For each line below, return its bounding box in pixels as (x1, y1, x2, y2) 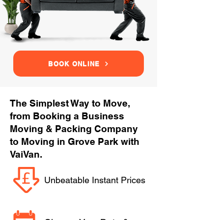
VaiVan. (10, 149, 42, 160)
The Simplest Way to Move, (10, 98, 130, 109)
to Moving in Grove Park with (10, 136, 139, 147)
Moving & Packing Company (10, 123, 138, 134)
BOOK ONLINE (48, 59, 100, 68)
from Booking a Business (10, 110, 124, 121)
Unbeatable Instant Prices (44, 175, 145, 185)
